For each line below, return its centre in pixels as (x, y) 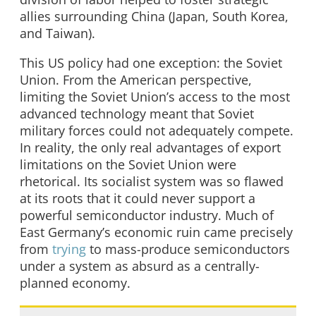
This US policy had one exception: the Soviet (151, 62)
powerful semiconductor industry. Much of (147, 215)
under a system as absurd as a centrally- (140, 266)
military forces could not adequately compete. (157, 130)
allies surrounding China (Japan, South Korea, (154, 16)
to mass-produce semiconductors (188, 249)
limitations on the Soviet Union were (128, 164)
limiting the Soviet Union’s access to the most (155, 96)
